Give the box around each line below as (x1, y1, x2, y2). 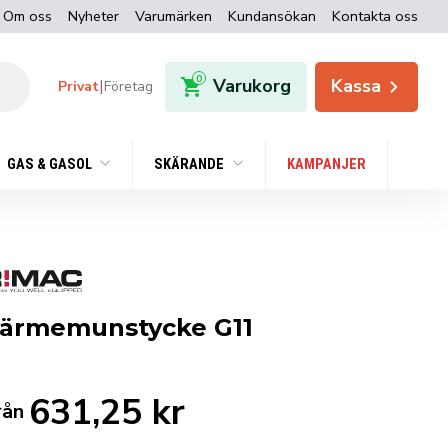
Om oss (3, 6, 52, 26)
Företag (104, 76, 154, 96)
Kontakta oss (332, 6, 418, 26)
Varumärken (135, 6, 212, 26)
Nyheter (68, 6, 119, 26)
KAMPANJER (286, 156, 366, 174)
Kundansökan (228, 6, 316, 26)
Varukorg (213, 74, 292, 99)
